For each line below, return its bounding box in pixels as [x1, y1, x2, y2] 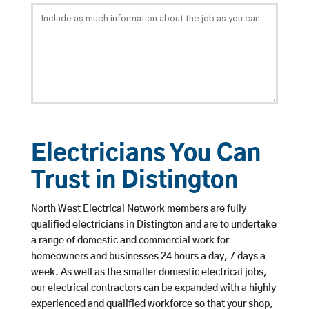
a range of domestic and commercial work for [30, 236, 229, 246]
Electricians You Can [30, 143, 261, 166]
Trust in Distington [30, 170, 238, 193]
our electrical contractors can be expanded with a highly [30, 283, 276, 294]
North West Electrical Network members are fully [30, 204, 246, 215]
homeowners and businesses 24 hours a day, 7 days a [30, 252, 266, 262]
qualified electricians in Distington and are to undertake [30, 220, 277, 230]
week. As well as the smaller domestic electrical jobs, [30, 268, 267, 278]
